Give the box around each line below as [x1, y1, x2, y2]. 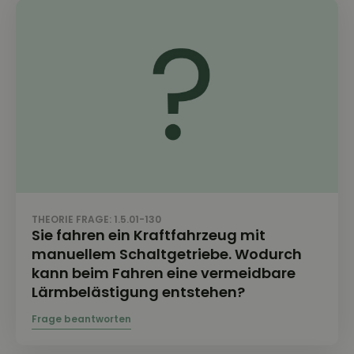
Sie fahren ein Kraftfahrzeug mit [32, 224, 265, 245]
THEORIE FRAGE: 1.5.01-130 [32, 212, 161, 226]
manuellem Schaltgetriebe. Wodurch [32, 243, 302, 264]
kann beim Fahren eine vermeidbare [32, 262, 296, 283]
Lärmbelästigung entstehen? [32, 281, 245, 302]
